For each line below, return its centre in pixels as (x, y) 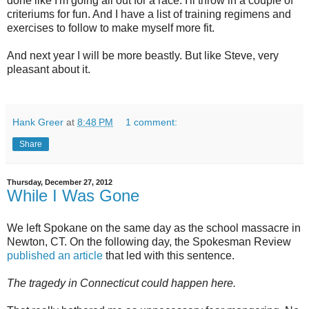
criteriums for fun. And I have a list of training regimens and (149, 14)
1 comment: (152, 122)
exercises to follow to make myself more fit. (111, 28)
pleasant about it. (49, 69)
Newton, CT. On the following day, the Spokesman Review (149, 242)
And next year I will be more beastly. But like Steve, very (143, 55)
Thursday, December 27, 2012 (60, 182)
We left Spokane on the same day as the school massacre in (154, 228)
